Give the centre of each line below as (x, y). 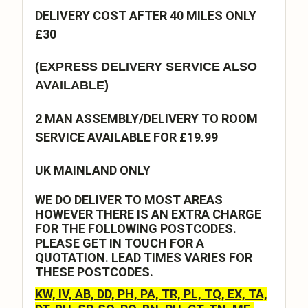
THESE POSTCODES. (94, 272)
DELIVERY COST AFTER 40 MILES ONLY (145, 15)
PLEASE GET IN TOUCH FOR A (119, 243)
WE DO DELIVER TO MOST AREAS (129, 199)
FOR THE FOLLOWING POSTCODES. (135, 228)
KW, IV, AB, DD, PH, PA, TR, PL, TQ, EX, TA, (151, 294)
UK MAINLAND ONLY (92, 170)
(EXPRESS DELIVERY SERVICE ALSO (146, 66)
